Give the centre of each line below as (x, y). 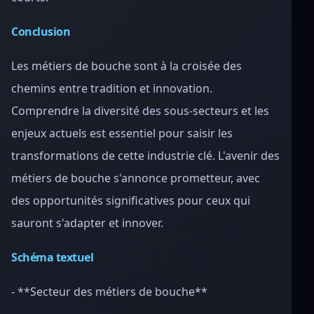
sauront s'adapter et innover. (87, 223)
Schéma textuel (53, 257)
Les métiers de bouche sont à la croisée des (127, 66)
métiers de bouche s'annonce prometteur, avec (136, 178)
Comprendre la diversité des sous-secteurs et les (140, 111)
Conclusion (41, 32)
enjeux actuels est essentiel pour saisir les (122, 133)
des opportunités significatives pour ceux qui (131, 200)
